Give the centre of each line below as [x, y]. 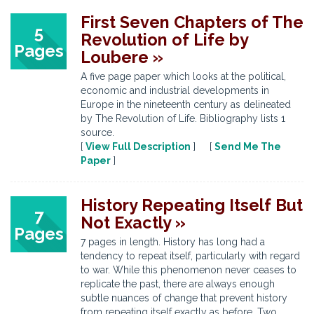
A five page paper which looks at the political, [183, 76]
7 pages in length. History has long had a [173, 242]
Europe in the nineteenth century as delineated [186, 104]
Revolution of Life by [164, 40]
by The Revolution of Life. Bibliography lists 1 [183, 118]
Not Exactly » [133, 223]
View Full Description [138, 146]
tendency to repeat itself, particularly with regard [190, 256]
